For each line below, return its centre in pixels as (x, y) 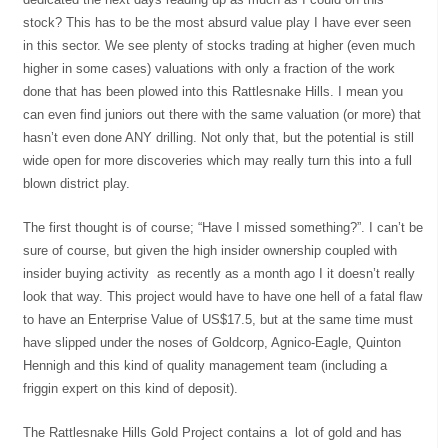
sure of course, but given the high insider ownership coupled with (210, 250)
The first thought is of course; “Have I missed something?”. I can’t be (223, 227)
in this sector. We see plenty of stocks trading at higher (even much (219, 45)
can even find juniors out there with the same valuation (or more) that (222, 114)
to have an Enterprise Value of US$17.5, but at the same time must (218, 319)
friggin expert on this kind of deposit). (131, 388)
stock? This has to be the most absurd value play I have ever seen (217, 22)
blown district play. (77, 183)
